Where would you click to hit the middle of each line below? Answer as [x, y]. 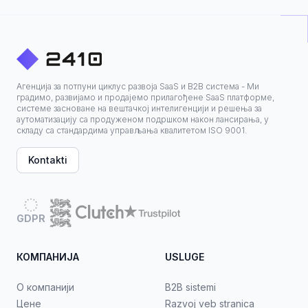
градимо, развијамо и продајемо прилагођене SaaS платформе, [145, 97]
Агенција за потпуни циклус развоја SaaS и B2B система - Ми [138, 86]
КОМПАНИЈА [48, 257]
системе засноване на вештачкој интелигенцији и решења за [139, 108]
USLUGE [185, 257]
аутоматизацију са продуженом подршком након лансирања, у [143, 119]
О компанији [45, 287]
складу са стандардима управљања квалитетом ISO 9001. [132, 130]
